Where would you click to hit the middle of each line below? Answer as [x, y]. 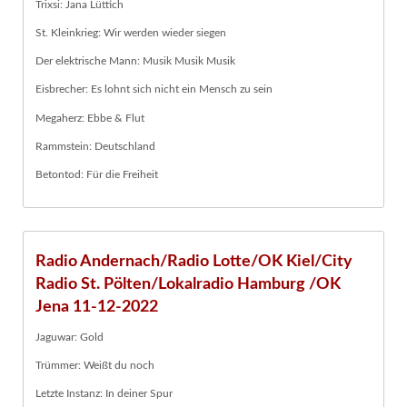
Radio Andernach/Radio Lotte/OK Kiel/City [194, 261]
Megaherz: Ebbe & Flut [90, 118]
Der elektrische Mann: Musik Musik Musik [135, 61]
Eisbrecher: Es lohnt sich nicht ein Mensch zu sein [154, 89]
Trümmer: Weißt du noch [95, 366]
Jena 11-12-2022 [97, 306]
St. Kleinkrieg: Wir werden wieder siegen [131, 32]
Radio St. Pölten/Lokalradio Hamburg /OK [188, 283]
